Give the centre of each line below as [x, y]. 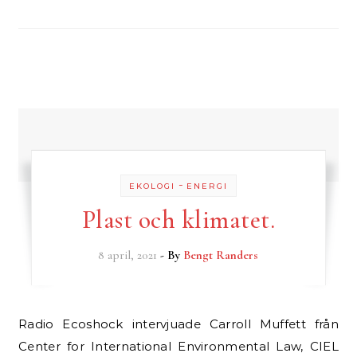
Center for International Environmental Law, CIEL [178, 346]
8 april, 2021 [128, 255]
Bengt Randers [221, 255]
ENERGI [207, 186]
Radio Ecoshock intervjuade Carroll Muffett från [23, 324]
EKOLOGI [152, 186]
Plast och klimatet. [178, 220]
